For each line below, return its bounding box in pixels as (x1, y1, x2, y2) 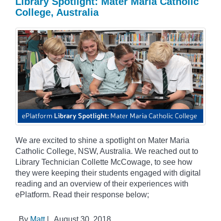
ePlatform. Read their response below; (15, 190, 149, 199)
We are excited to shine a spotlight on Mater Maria (15, 136, 189, 145)
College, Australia (15, 6, 99, 18)
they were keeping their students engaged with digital (15, 168, 201, 177)
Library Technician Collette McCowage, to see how (15, 157, 192, 166)
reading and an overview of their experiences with (15, 179, 188, 188)
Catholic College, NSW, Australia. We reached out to (15, 147, 198, 155)
